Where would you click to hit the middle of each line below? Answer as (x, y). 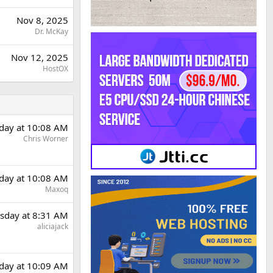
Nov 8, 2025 (42, 20)
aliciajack (53, 226)
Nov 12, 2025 (40, 57)
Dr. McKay (51, 31)
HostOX (55, 68)
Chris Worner (46, 138)
